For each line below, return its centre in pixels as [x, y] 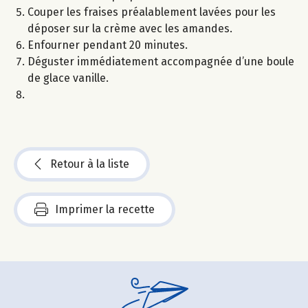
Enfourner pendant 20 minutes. [108, 45]
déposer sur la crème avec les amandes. [130, 29]
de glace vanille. [68, 78]
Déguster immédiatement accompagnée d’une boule [161, 62]
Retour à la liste [90, 164]
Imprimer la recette [105, 210]
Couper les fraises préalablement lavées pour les [152, 12]
